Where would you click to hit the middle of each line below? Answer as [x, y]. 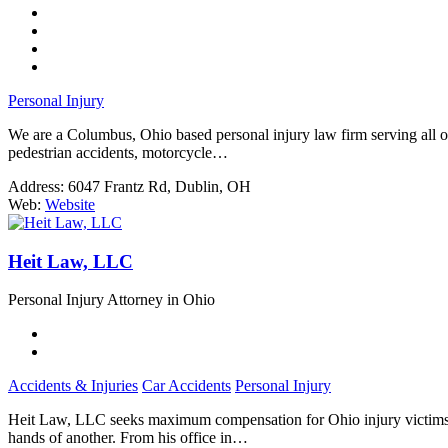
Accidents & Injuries [73, 386]
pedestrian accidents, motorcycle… [118, 152]
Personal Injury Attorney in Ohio [111, 300]
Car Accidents [186, 386]
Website [70, 204]
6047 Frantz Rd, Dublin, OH [159, 186]
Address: [36, 186]
